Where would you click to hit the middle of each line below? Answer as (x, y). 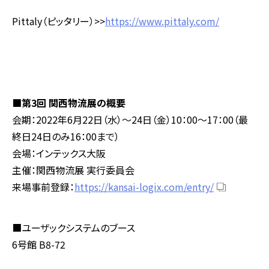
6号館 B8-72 (39, 245)
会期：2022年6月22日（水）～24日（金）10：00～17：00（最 (130, 120)
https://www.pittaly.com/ (162, 21)
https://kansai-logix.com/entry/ (144, 187)
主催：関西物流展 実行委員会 (73, 170)
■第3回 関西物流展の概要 (69, 103)
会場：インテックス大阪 (59, 153)
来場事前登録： (43, 187)
